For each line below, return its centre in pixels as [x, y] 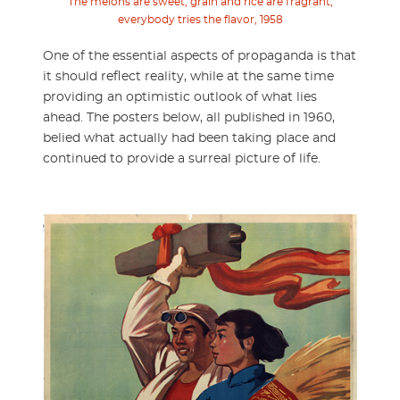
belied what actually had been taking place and [189, 138]
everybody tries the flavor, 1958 [200, 19]
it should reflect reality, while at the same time [188, 76]
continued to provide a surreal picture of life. [182, 158]
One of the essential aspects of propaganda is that [200, 56]
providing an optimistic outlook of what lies [180, 97]
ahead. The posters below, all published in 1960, [189, 117]
